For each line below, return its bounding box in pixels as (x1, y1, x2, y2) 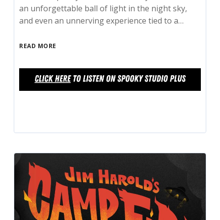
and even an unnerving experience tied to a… (19, 15, 184, 27)
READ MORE (19, 42, 56, 51)
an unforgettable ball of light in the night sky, (19, 3, 188, 14)
